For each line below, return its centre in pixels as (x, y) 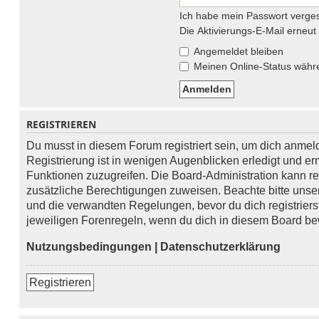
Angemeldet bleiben (237, 51)
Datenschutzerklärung (220, 246)
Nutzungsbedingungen (89, 246)
